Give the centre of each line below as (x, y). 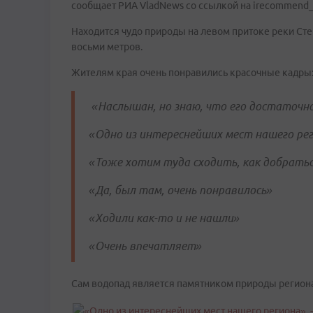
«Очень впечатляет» (145, 246)
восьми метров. (107, 47)
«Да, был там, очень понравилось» (181, 190)
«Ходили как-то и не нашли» (164, 218)
